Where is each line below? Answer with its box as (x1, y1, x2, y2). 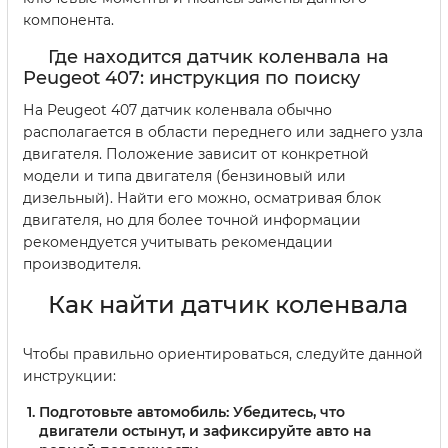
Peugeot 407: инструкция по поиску (23, 67, 360, 90)
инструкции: (23, 367, 116, 386)
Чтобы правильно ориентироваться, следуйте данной (23, 345, 423, 364)
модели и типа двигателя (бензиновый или (23, 167, 346, 186)
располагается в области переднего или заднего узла (23, 123, 423, 142)
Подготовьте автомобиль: (39, 403, 229, 422)
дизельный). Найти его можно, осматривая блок (23, 189, 381, 208)
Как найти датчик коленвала (48, 290, 408, 320)
